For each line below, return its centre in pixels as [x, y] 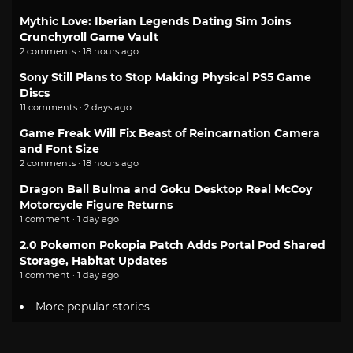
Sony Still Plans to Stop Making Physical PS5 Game [165, 77]
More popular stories [93, 307]
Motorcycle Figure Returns [96, 204]
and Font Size [59, 149]
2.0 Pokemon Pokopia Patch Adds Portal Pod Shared [173, 245]
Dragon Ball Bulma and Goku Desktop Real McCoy [166, 189]
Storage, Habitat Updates [93, 260]
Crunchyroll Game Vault [89, 37]
